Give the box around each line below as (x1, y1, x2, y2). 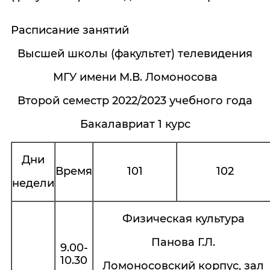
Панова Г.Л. (151, 236, 215, 249)
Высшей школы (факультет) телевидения (17, 47, 253, 60)
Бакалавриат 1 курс (80, 118, 190, 131)
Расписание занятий (11, 24, 129, 37)
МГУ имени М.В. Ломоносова (52, 71, 218, 84)
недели (12, 177, 54, 190)
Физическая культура (122, 212, 245, 225)
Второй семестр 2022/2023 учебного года (17, 94, 253, 107)
